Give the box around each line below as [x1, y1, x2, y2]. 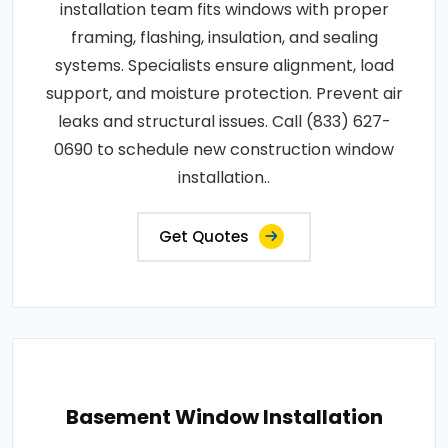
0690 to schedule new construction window [54, 138, 394, 162]
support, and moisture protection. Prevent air [45, 82, 403, 106]
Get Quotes [159, 226, 249, 248]
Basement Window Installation [65, 403, 383, 432]
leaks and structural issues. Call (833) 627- [57, 110, 391, 134]
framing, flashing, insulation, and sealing [70, 26, 378, 50]
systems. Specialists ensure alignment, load [54, 54, 394, 78]
